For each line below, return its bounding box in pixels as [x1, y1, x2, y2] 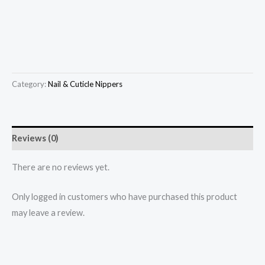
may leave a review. [12, 208, 85, 218]
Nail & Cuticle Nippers [48, 79, 122, 89]
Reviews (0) [12, 133, 59, 144]
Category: [12, 79, 48, 89]
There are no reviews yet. [12, 161, 109, 172]
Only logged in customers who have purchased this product [12, 192, 237, 202]
